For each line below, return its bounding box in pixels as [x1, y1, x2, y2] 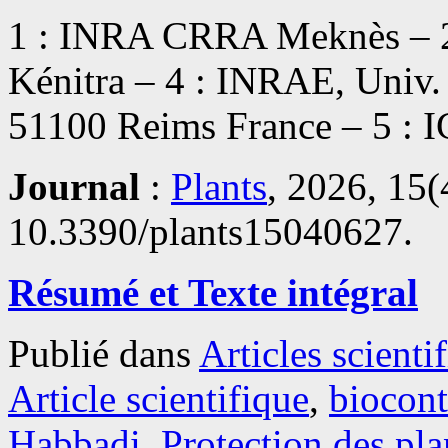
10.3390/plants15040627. [8, 210, 413, 254]
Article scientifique [8, 377, 309, 421]
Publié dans [8, 332, 191, 376]
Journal [8, 165, 140, 209]
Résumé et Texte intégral [8, 271, 418, 315]
